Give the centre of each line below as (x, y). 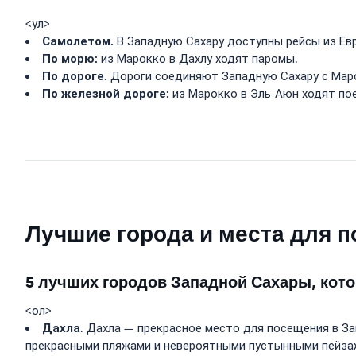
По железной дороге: (106, 94)
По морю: (70, 59)
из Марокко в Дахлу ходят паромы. (198, 59)
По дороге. (75, 76)
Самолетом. (78, 41)
